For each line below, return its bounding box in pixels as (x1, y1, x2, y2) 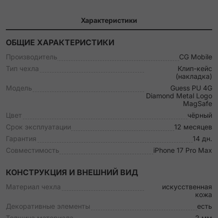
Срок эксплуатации (6, 123, 71, 131)
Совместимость (6, 146, 59, 154)
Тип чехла (6, 64, 39, 73)
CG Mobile (179, 53, 212, 61)
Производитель (6, 53, 57, 61)
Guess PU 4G (170, 84, 212, 92)
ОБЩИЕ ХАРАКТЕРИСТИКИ (6, 37, 114, 47)
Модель (6, 84, 32, 92)
